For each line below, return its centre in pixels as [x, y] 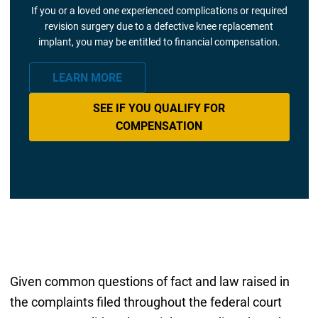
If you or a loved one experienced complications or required [159, 11]
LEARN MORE [87, 78]
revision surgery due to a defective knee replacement [159, 27]
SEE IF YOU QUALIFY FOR [159, 109]
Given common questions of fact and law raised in [149, 281]
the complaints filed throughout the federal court [146, 302]
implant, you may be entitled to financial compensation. [159, 42]
